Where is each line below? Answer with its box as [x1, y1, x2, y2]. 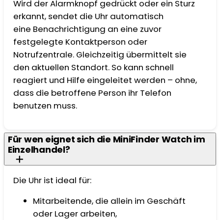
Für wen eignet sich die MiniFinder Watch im [8, 133, 205, 145]
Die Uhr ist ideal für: [13, 174, 94, 186]
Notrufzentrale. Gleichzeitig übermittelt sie [13, 49, 187, 61]
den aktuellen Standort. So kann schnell [13, 61, 174, 74]
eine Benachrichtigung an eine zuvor [13, 23, 162, 35]
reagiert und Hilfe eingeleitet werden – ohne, [13, 74, 197, 86]
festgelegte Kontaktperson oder [13, 36, 148, 48]
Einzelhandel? [8, 143, 70, 156]
